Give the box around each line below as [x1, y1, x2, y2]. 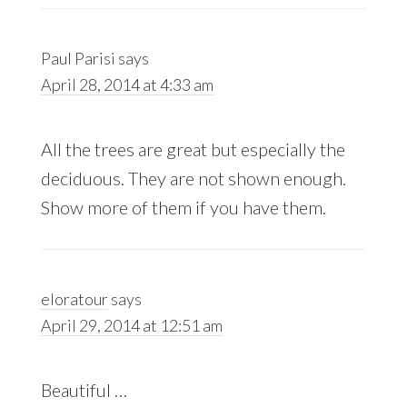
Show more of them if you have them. [40, 196, 326, 219]
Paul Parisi [40, 48, 115, 69]
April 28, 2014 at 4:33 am [40, 74, 213, 95]
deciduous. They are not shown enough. [40, 167, 346, 190]
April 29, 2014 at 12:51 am [40, 315, 223, 336]
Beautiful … [40, 379, 127, 402]
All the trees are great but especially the [40, 138, 345, 161]
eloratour [40, 289, 108, 310]
